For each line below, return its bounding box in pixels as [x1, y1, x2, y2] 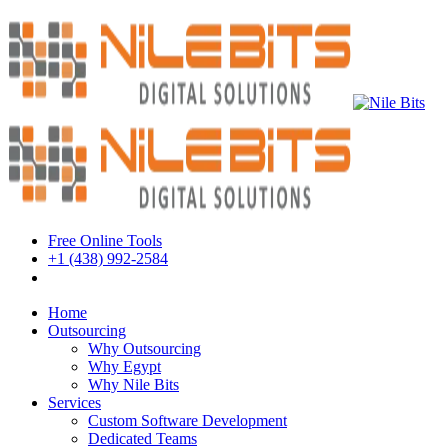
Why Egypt [88, 358, 161, 375]
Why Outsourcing [88, 340, 201, 357]
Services [48, 394, 101, 411]
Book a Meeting [58, 268, 171, 287]
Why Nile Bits [88, 376, 179, 393]
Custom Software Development [88, 412, 287, 429]
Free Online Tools [48, 232, 162, 249]
